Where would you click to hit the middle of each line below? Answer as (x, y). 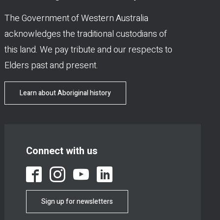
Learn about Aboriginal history (65, 93)
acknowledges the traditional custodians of (86, 34)
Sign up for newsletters (77, 202)
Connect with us (62, 151)
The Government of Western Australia (76, 18)
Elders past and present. (51, 66)
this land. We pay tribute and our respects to (88, 50)
